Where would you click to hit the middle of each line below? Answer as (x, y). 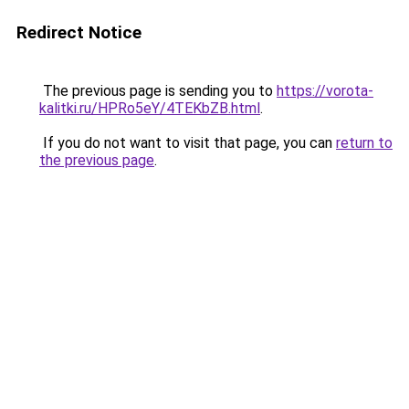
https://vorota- (325, 91)
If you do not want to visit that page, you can (188, 143)
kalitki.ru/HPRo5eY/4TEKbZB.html (150, 108)
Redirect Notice (79, 32)
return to (364, 143)
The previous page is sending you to (158, 91)
